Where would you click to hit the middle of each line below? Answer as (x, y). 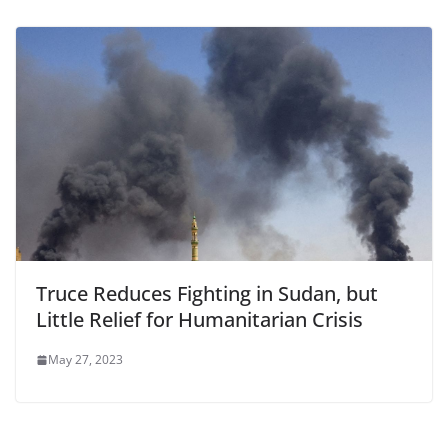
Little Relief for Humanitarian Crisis (199, 319)
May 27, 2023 (85, 359)
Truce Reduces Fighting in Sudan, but (207, 293)
